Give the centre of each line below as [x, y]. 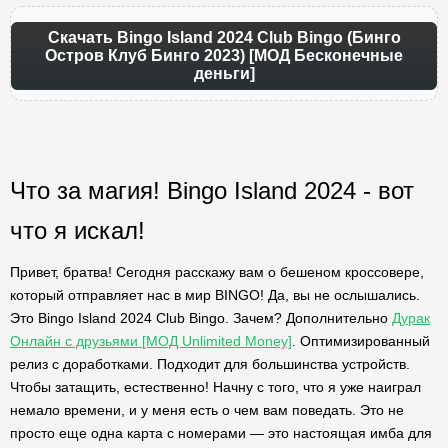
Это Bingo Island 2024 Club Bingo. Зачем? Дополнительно [201, 318]
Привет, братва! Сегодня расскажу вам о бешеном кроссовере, [217, 272]
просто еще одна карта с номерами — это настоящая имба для [221, 433]
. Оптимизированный [361, 341]
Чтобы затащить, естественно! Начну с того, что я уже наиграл [215, 387]
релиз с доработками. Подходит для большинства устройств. [210, 364]
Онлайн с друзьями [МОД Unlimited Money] [151, 341]
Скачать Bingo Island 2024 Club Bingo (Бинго [224, 37]
